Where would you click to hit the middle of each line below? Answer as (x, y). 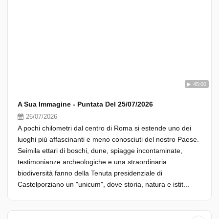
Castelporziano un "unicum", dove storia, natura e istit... (103, 184)
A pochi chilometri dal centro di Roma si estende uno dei (104, 128)
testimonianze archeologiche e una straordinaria (92, 162)
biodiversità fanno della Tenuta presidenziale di (90, 173)
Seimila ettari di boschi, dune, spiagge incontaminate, (100, 151)
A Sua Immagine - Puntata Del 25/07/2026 (85, 104)
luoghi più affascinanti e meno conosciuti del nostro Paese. (108, 139)
